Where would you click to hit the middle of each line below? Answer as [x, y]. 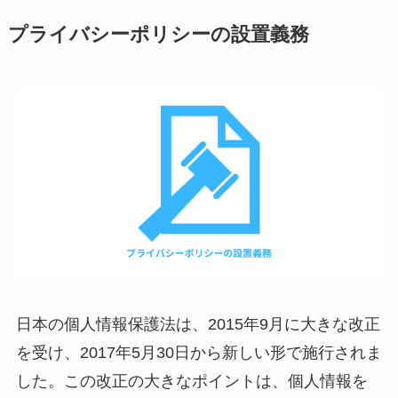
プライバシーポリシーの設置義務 [158, 35]
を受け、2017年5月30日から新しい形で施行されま [199, 353]
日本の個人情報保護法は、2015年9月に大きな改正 [198, 325]
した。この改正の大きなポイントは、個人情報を [191, 382]
